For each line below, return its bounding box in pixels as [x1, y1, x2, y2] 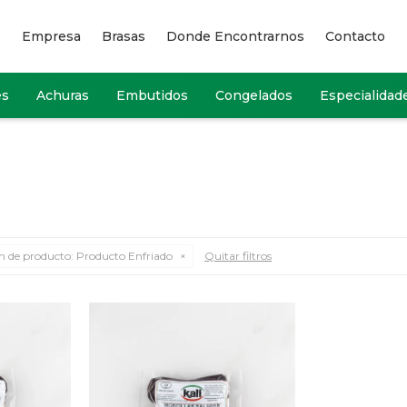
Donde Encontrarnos [166, 28, 304, 45]
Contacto [325, 28, 385, 45]
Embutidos [115, 87, 188, 104]
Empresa [22, 28, 81, 45]
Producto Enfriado [74, 249, 174, 263]
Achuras [35, 87, 89, 104]
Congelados [214, 87, 293, 104]
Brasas [102, 28, 145, 45]
